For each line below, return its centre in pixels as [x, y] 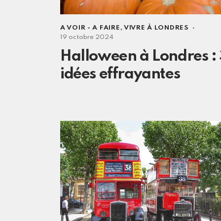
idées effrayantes [120, 74]
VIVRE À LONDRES [156, 28]
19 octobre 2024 [87, 37]
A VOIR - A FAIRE [90, 28]
